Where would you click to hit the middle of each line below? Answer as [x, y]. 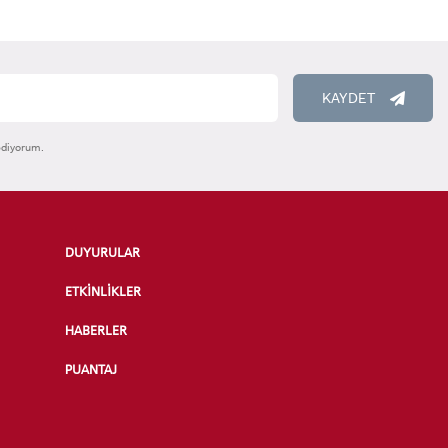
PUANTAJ [91, 370]
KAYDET [348, 98]
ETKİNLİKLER [103, 292]
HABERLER [96, 331]
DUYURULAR [103, 253]
